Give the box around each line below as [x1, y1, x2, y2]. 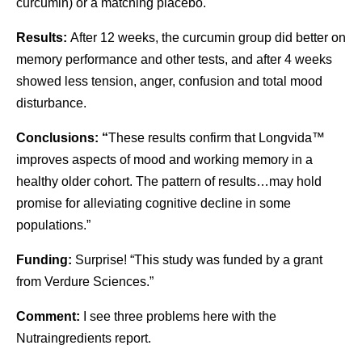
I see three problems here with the [83, 309, 276, 323]
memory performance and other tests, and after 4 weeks [16, 53, 332, 66]
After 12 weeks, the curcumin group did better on [70, 31, 346, 44]
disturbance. [16, 96, 86, 110]
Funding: [16, 253, 75, 267]
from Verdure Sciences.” [16, 275, 154, 288]
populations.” [16, 218, 90, 232]
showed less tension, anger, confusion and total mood [16, 74, 322, 88]
